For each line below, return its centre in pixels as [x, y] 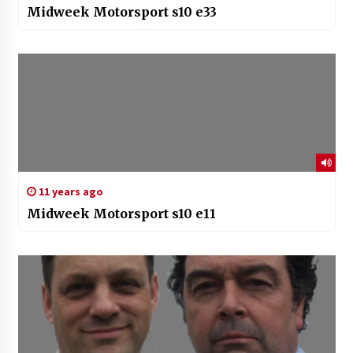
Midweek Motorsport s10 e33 [121, 12]
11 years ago [69, 192]
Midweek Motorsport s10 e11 [121, 214]
